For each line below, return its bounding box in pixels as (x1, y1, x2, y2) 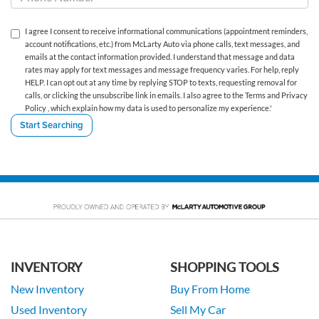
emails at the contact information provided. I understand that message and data (25, 52, 295, 62)
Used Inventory (11, 303, 87, 316)
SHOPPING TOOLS (170, 258, 279, 275)
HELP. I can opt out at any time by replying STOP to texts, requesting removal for (25, 78, 297, 88)
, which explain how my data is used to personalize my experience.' (48, 103, 272, 113)
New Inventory (11, 282, 84, 296)
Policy (25, 103, 48, 113)
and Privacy (267, 90, 308, 100)
